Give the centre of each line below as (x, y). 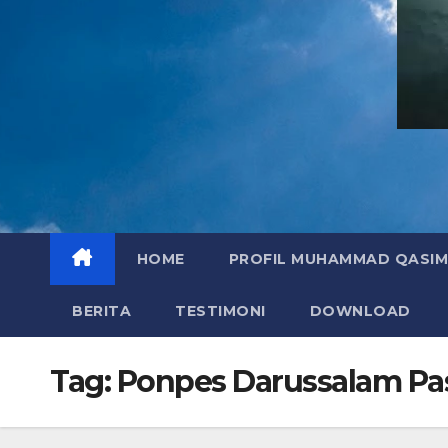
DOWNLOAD (360, 311)
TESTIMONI (220, 311)
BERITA (101, 311)
